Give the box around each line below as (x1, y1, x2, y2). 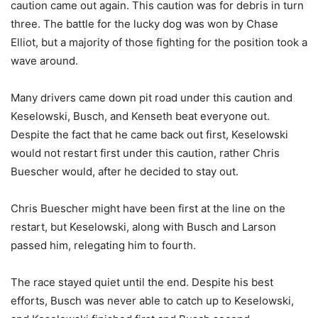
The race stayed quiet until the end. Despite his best (11, 275, 273, 289)
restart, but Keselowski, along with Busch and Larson (11, 219, 276, 234)
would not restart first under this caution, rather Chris (11, 146, 280, 160)
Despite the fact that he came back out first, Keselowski (11, 127, 288, 141)
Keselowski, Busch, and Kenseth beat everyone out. (11, 109, 270, 123)
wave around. (11, 53, 78, 67)
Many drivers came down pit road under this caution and (11, 90, 292, 104)
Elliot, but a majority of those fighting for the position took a (11, 35, 307, 49)
